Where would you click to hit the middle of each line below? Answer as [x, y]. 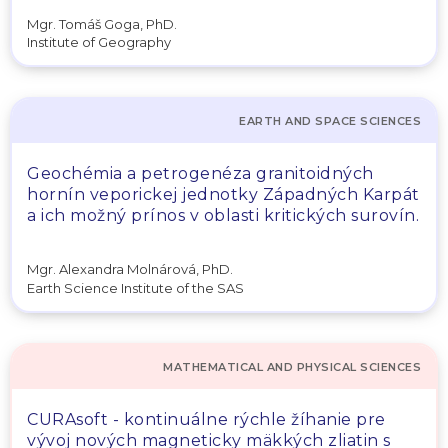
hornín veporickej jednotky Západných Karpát [223, 194]
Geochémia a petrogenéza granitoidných [200, 173]
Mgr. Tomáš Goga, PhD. [102, 23]
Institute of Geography [99, 42]
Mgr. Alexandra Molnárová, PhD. [130, 269]
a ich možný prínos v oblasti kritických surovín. [223, 215]
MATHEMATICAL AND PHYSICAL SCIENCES [292, 366]
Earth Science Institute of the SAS [135, 287]
